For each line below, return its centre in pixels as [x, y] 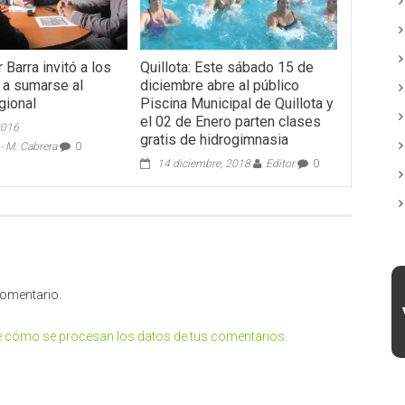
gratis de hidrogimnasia [214, 139]
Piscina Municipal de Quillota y [236, 103]
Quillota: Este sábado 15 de [226, 67]
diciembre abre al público [219, 85]
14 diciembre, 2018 [203, 163]
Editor [280, 163]
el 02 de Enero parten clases [230, 121]
